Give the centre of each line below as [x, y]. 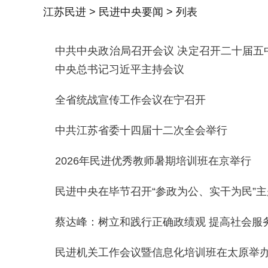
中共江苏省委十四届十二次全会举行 [141, 130]
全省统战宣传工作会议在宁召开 [130, 100]
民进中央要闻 [131, 12]
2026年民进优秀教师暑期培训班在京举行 [153, 161]
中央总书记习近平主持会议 [120, 69]
